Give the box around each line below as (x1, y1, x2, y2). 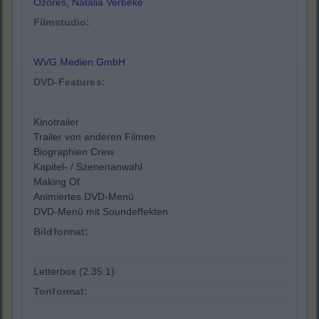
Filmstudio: (33, 16, 90, 28)
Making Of (33, 176, 80, 188)
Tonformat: (33, 286, 88, 298)
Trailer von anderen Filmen (33, 131, 155, 143)
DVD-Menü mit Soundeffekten (33, 206, 168, 218)
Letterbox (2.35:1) (33, 266, 115, 278)
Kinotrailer (33, 116, 79, 128)
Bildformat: (33, 226, 89, 238)
